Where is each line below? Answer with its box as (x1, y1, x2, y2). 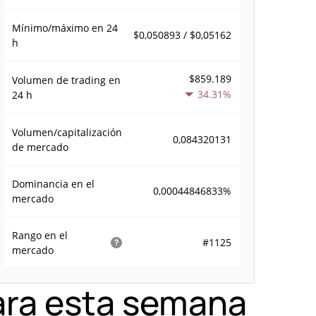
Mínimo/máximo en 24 (12, 21, 119, 35)
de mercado (12, 140, 69, 154)
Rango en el (12, 229, 68, 242)
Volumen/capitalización (12, 126, 123, 139)
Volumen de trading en (12, 73, 121, 87)
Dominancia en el (12, 177, 95, 190)
